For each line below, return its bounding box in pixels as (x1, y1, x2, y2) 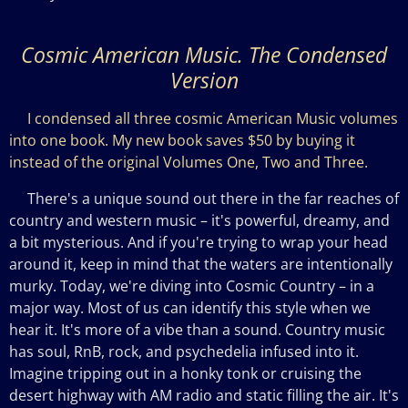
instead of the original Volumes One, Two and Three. (9, 151, 368, 172)
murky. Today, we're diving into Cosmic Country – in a (9, 275, 374, 296)
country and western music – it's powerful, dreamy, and (9, 209, 390, 230)
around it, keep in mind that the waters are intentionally (9, 253, 393, 274)
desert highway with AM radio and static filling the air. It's (9, 384, 399, 405)
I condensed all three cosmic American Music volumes (9, 107, 398, 128)
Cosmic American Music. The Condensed (21, 39, 387, 69)
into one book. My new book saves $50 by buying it (9, 129, 355, 150)
